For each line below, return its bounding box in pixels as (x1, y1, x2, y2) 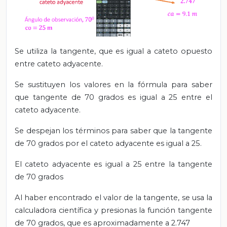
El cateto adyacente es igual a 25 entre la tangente (15, 159, 212, 169)
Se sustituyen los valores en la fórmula (15, 80, 172, 89)
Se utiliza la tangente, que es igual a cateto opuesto (15, 46, 212, 56)
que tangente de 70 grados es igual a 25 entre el (15, 92, 212, 102)
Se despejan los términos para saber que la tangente (15, 126, 212, 135)
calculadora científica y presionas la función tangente (15, 205, 212, 215)
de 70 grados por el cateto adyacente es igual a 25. (15, 138, 202, 148)
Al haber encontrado (15, 193, 95, 202)
